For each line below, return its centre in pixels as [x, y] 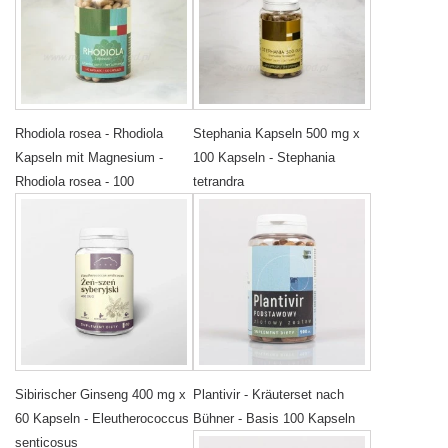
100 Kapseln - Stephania [264, 158]
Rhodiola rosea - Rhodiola [89, 134]
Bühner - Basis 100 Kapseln [274, 419]
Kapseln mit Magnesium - [89, 158]
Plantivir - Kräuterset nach [268, 395]
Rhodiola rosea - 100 [74, 182]
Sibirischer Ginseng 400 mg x [100, 395]
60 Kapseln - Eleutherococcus [102, 419]
